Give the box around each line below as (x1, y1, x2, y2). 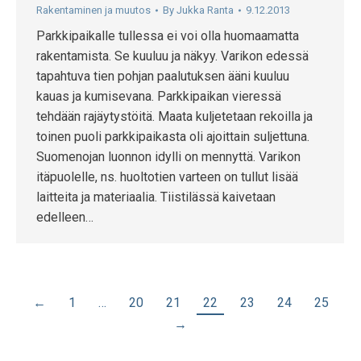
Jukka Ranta (176, 4, 234, 16)
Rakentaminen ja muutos (36, 4, 151, 16)
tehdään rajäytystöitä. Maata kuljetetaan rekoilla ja (36, 109, 313, 124)
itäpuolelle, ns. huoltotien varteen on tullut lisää (36, 169, 298, 185)
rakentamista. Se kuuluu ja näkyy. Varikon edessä (36, 48, 309, 64)
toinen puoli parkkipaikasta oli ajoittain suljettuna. (36, 129, 309, 144)
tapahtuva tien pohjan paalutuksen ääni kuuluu (36, 68, 289, 84)
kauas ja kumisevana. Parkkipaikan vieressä (36, 89, 281, 104)
